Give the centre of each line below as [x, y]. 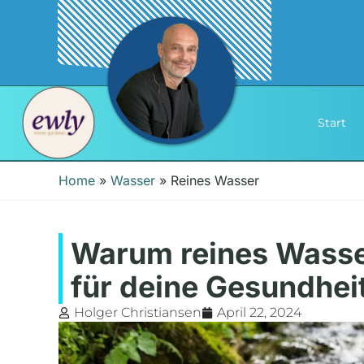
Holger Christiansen [138, 313]
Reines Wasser [215, 181]
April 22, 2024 [259, 313]
